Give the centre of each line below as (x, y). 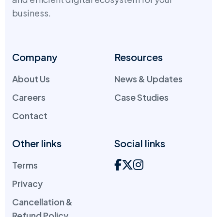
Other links (37, 143)
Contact (30, 116)
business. (31, 13)
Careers (29, 97)
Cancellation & (42, 202)
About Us (31, 79)
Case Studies (141, 97)
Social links (140, 143)
